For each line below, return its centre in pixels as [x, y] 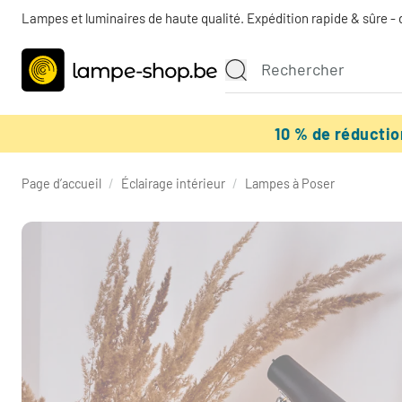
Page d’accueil [61, 184]
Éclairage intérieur [173, 184]
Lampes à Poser [290, 184]
